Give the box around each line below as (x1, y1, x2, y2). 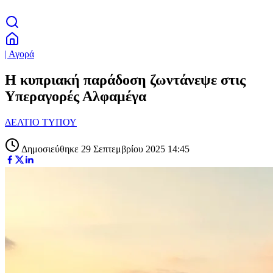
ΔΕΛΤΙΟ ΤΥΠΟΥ (5, 116, 77, 127)
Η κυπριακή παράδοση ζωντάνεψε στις (5, 71, 246, 88)
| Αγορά (5, 49, 34, 59)
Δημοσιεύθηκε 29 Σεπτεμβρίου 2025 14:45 (19, 143, 190, 154)
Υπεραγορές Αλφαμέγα (5, 88, 146, 104)
